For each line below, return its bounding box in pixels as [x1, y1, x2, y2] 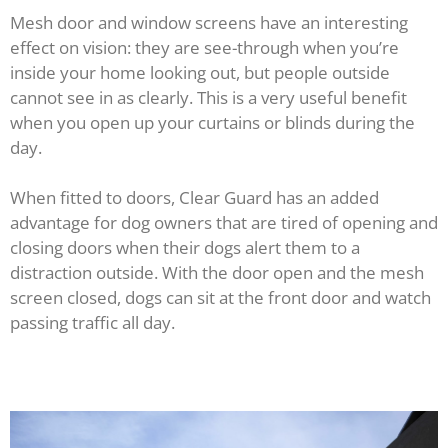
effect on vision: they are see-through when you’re [10, 35, 399, 59]
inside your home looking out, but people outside [10, 60, 390, 84]
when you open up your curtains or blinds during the [10, 110, 415, 134]
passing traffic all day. [10, 311, 175, 335]
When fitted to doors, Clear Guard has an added [10, 186, 379, 210]
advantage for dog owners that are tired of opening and [10, 211, 438, 235]
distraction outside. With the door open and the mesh [10, 261, 424, 285]
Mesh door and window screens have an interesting [10, 10, 408, 34]
